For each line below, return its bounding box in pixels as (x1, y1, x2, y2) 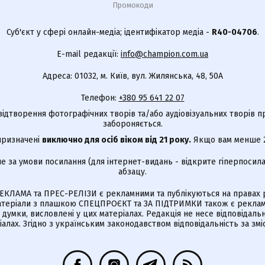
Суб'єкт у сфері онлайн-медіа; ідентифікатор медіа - (6, 27, 212, 37)
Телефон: (80, 92, 119, 103)
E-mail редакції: (57, 49, 121, 59)
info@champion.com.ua (121, 49, 208, 59)
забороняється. (102, 118, 163, 129)
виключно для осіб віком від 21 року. (42, 134, 191, 145)
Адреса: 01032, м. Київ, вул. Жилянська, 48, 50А (42, 70, 223, 81)
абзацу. (118, 166, 147, 177)
